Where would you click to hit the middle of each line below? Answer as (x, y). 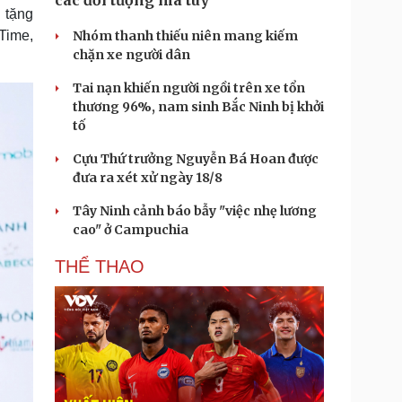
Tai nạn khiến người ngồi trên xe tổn (189, 88)
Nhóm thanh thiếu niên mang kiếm (185, 36)
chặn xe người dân (131, 55)
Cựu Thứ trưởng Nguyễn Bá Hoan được (196, 159)
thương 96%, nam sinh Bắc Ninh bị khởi (198, 107)
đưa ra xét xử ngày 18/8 (148, 178)
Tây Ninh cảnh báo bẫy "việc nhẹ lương (195, 211)
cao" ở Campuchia (131, 230)
